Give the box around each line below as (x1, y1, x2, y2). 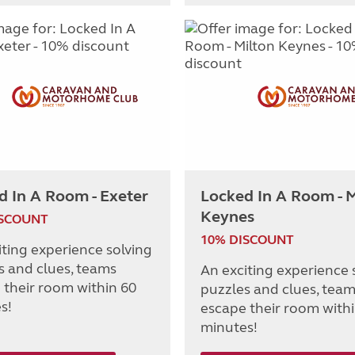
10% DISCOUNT (200, 232, 294, 248)
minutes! (200, 319, 258, 337)
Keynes (200, 207, 254, 227)
